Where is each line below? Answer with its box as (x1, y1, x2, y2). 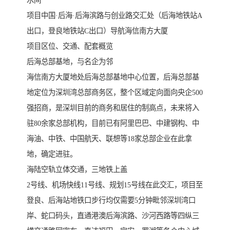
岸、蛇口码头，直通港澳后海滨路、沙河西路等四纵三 (27, 212, 199, 220)
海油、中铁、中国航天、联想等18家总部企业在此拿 (27, 135, 192, 143)
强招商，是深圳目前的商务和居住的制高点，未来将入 (27, 104, 199, 112)
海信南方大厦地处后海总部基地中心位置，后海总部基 (27, 73, 199, 82)
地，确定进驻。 (27, 150, 77, 159)
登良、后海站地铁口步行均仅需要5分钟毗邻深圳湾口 (27, 196, 196, 205)
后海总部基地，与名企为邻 (27, 57, 113, 66)
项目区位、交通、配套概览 (27, 42, 113, 51)
